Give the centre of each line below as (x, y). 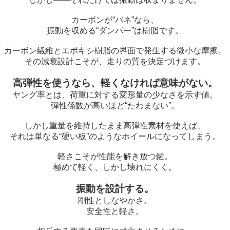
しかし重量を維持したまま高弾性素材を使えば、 (115, 126)
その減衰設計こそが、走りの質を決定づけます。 (115, 61)
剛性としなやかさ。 (115, 200)
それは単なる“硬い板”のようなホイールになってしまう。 (115, 136)
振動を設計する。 (115, 189)
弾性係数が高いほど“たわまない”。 (115, 106)
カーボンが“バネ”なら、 (115, 20)
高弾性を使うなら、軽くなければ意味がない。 (115, 83)
